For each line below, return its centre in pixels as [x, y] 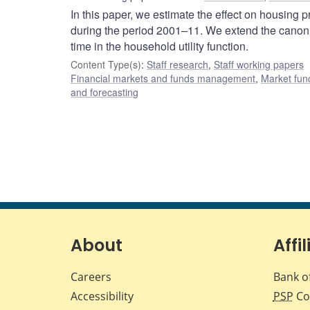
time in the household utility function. [159, 46]
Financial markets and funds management [163, 79]
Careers [91, 277]
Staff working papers [259, 65]
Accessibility [102, 297]
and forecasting [104, 92]
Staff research [177, 65]
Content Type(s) [106, 65]
